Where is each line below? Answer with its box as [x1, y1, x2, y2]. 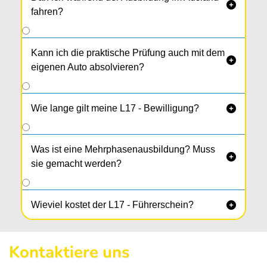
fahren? [31, 7, 63, 17]
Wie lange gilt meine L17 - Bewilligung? [31, 103, 199, 114]
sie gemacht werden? [31, 159, 122, 169]
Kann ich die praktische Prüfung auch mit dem [31, 48, 225, 58]
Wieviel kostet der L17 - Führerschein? [31, 200, 194, 210]
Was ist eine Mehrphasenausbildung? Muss [31, 144, 215, 155]
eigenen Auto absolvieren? [31, 62, 144, 73]
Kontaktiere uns [9, 241, 129, 264]
